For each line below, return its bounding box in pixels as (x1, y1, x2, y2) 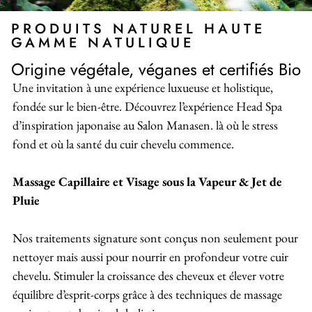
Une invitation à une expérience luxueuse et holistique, (13, 79, 273, 96)
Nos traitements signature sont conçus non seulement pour (13, 230, 298, 247)
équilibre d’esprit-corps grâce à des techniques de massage (13, 286, 282, 303)
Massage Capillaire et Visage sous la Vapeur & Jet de (13, 173, 282, 190)
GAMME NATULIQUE (11, 33, 194, 54)
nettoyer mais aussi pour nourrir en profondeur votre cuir (13, 249, 288, 265)
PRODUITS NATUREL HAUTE (11, 19, 265, 40)
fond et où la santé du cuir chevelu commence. (13, 136, 234, 153)
